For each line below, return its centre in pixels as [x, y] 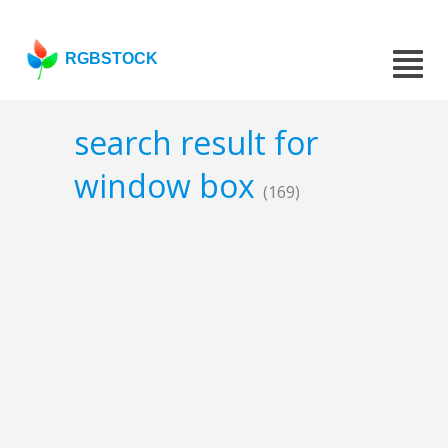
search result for [196, 143]
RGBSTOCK [112, 58]
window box [168, 186]
